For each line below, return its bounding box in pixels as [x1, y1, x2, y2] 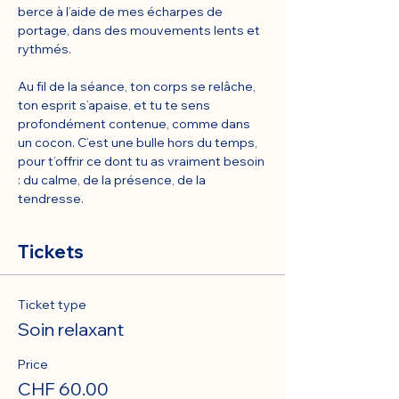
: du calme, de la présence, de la [18, 172, 208, 188]
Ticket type [18, 297, 86, 313]
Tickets [18, 240, 84, 263]
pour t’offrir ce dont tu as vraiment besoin [18, 153, 267, 169]
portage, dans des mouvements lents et [18, 22, 263, 38]
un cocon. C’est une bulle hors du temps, [18, 134, 260, 151]
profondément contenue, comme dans [18, 116, 253, 132]
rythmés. [18, 41, 71, 57]
